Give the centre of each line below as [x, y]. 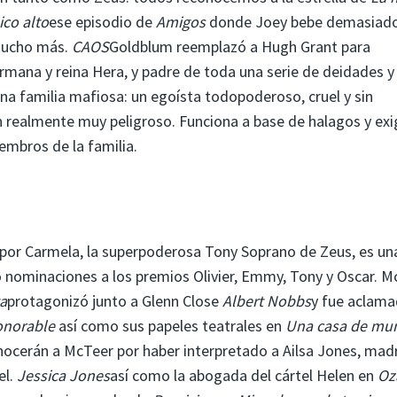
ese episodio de [102, 21]
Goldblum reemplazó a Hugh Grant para [240, 46]
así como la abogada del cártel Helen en [244, 375]
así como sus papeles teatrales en [170, 325]
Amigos [181, 21]
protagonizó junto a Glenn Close [115, 300]
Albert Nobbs [267, 300]
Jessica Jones [62, 375]
